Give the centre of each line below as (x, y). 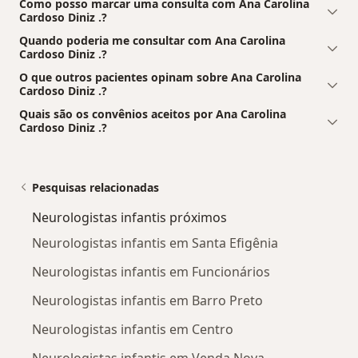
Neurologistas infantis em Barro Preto (147, 301)
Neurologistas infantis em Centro (133, 330)
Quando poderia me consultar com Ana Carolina (152, 41)
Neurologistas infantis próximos (129, 218)
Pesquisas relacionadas (95, 188)
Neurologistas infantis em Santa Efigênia (155, 243)
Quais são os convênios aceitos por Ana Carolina (153, 114)
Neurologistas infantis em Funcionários (151, 272)
